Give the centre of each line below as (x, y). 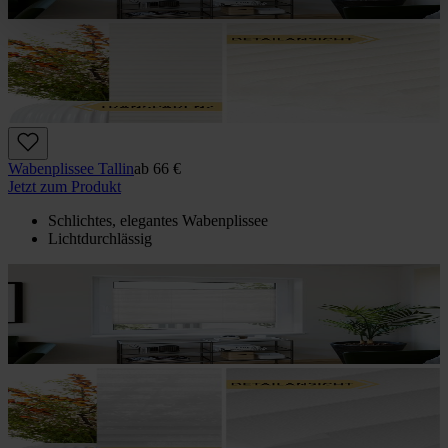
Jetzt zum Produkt (64, 186)
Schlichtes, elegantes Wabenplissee (158, 220)
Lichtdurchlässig (100, 238)
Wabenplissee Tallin (71, 168)
